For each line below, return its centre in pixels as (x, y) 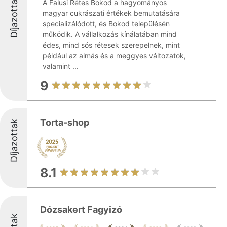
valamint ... (61, 66)
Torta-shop (65, 122)
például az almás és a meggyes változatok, (114, 55)
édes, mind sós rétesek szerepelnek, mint (111, 45)
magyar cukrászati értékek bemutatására (111, 13)
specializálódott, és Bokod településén (106, 24)
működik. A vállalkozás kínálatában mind (110, 34)
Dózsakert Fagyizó (81, 210)
